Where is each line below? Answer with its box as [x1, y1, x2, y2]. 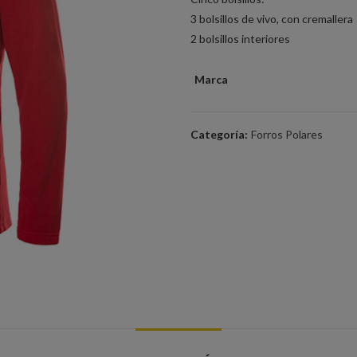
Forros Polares [251, 127, 323, 141]
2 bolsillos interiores [190, 32, 290, 45]
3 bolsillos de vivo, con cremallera [190, 12, 353, 25]
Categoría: [190, 127, 250, 141]
